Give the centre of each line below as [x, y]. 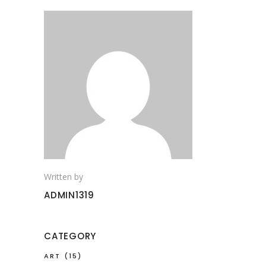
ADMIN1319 [69, 195]
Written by [64, 177]
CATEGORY [70, 236]
